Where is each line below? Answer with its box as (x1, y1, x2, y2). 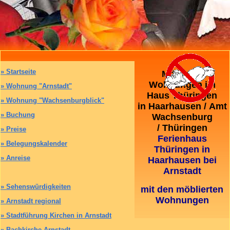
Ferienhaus (157, 133, 207, 144)
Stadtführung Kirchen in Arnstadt (4, 212, 111, 220)
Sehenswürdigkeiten (4, 183, 71, 191)
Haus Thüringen (147, 90, 217, 101)
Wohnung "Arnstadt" (4, 82, 72, 90)
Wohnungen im (148, 80, 216, 90)
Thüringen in (154, 144, 210, 155)
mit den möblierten (141, 184, 223, 195)
